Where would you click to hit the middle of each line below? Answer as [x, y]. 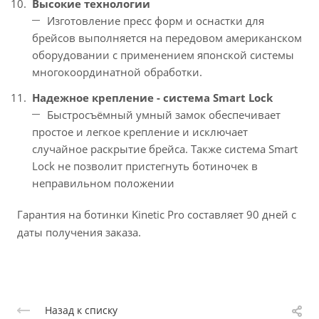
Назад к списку [81, 310]
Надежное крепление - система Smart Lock [152, 98]
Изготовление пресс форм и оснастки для [156, 21]
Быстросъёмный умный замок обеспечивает [164, 115]
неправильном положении [103, 183]
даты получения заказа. [79, 232]
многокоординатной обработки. [117, 72]
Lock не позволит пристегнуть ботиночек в [145, 166]
